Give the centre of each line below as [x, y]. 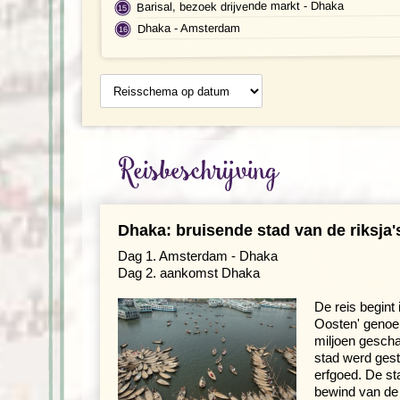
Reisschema [131, 66]
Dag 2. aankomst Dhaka [189, 272]
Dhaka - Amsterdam [188, 28]
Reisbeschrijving [199, 171]
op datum [123, 80]
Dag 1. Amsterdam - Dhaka [200, 255]
